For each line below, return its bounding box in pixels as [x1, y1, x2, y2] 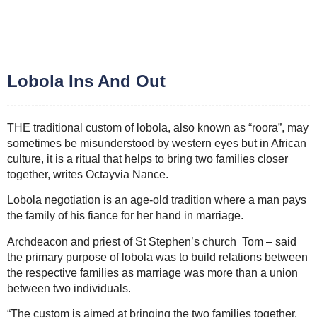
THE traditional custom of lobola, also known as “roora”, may [7, 122, 309, 134]
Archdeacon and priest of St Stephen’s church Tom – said [7, 235, 296, 248]
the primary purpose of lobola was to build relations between [7, 250, 308, 263]
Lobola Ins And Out [7, 71, 166, 91]
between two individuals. [7, 282, 131, 294]
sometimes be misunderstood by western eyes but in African [7, 137, 306, 149]
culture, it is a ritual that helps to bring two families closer [7, 153, 288, 165]
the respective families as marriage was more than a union [7, 266, 298, 279]
